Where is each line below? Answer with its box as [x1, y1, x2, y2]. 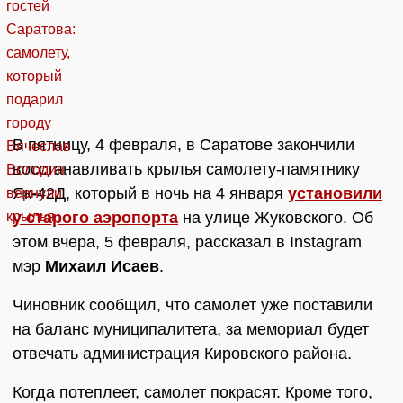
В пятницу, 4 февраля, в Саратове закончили [13, 136, 354, 155]
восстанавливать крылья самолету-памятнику [13, 160, 360, 179]
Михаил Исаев [45, 257, 159, 276]
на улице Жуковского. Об [178, 209, 373, 228]
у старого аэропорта [13, 209, 178, 228]
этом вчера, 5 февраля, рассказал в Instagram [13, 233, 362, 252]
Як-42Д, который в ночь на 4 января [13, 184, 288, 203]
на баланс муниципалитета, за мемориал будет [13, 320, 369, 339]
